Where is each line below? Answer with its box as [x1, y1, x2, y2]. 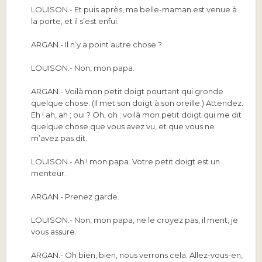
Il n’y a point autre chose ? [63, 40, 163, 50]
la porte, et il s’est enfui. [31, 16, 119, 26]
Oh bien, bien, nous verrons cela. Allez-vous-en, [63, 250, 243, 260]
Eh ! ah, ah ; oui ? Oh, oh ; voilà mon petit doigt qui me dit [31, 110, 242, 120]
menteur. [31, 168, 67, 178]
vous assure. [31, 227, 77, 237]
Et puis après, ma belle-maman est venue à [73, 5, 237, 15]
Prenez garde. [63, 192, 120, 202]
